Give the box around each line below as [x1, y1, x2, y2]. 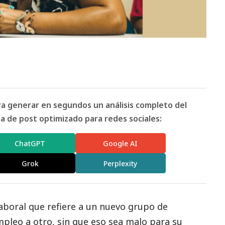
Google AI [103, 138, 138, 148]
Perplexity [103, 158, 138, 168]
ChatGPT [15, 138, 46, 148]
